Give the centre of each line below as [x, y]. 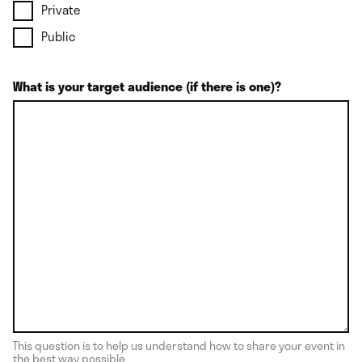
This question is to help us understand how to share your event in [179, 346]
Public [59, 37]
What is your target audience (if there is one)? [147, 86]
